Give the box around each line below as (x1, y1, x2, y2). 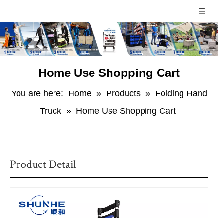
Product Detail (10, 157, 76, 172)
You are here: (11, 89, 63, 98)
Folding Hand (155, 89, 207, 98)
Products (106, 89, 141, 98)
